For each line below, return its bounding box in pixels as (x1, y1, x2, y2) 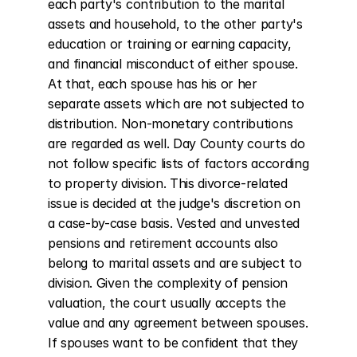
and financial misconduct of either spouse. (48, 56, 298, 72)
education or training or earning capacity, (48, 36, 292, 52)
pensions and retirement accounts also (48, 235, 279, 251)
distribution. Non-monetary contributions (48, 116, 293, 131)
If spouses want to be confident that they (48, 335, 298, 351)
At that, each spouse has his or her (48, 76, 257, 92)
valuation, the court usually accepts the (48, 295, 286, 311)
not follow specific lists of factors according (48, 155, 309, 171)
